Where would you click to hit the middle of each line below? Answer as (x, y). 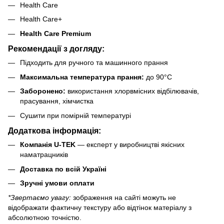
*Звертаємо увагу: (39, 197)
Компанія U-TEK (48, 145)
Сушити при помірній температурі (75, 115)
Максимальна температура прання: (82, 77)
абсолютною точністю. (45, 217)
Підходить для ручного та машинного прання (94, 63)
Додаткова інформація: (54, 131)
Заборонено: (43, 91)
